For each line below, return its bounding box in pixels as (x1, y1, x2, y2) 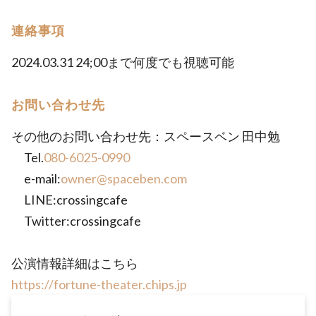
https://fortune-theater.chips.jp (11, 276, 187, 293)
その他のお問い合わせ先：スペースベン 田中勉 (11, 128, 280, 145)
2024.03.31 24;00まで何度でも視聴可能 (11, 54, 234, 71)
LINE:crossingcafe (11, 192, 128, 208)
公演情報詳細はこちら (11, 255, 138, 272)
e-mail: (11, 171, 61, 187)
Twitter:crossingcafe (11, 213, 141, 229)
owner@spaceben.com (61, 171, 187, 187)
